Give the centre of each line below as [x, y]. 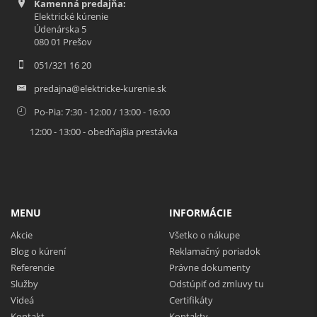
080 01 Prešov [63, 42]
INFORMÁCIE [201, 213]
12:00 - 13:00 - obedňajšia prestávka [94, 132]
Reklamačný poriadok [215, 252]
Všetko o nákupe [204, 235]
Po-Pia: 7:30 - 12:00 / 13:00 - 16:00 [107, 112]
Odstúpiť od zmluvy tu [217, 284]
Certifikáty [191, 300]
